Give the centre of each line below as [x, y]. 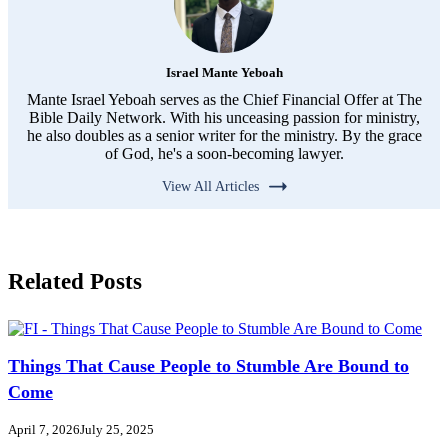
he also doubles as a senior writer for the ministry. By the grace [224, 136]
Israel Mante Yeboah [224, 73]
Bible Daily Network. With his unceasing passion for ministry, [224, 118]
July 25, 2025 [117, 429]
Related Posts [75, 280]
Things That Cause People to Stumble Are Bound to [208, 365]
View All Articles [210, 186]
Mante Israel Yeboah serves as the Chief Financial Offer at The [224, 100]
